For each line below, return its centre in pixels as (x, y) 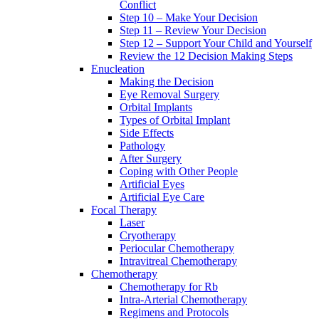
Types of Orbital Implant (175, 120)
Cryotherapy (148, 236)
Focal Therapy (124, 210)
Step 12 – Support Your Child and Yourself (216, 43)
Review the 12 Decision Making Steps (206, 56)
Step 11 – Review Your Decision (193, 31)
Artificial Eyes (152, 184)
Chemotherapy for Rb (169, 287)
